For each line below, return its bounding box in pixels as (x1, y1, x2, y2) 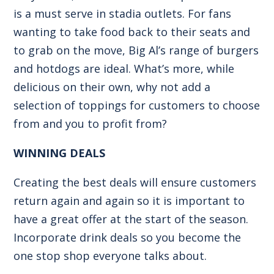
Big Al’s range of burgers (128, 42, 259, 57)
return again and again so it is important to (13, 193, 245, 208)
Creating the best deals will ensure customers (13, 174, 257, 190)
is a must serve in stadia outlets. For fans (13, 6, 232, 21)
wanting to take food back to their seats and (13, 24, 251, 39)
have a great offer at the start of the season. (13, 211, 249, 226)
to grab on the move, (13, 42, 129, 57)
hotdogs (36, 61, 84, 76)
